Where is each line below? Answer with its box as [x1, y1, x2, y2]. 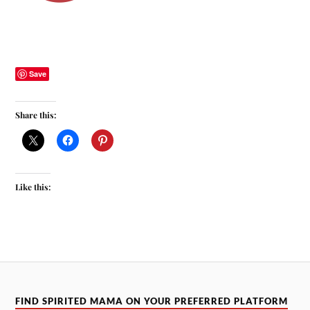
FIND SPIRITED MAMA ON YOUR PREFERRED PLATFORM [15, 295, 289, 307]
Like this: [15, 181, 51, 193]
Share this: [15, 109, 57, 120]
